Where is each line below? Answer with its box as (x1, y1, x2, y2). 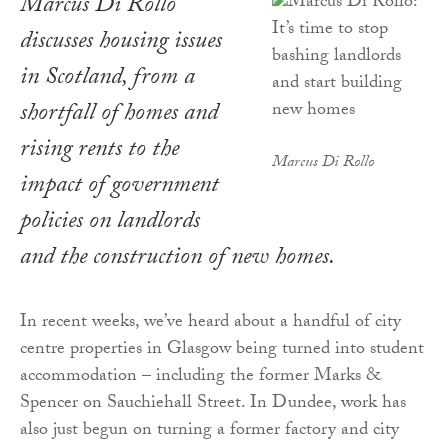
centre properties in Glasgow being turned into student (20, 335, 424, 367)
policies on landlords (20, 203, 200, 245)
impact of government (20, 167, 219, 209)
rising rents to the (20, 131, 179, 173)
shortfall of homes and (20, 95, 218, 137)
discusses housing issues (20, 23, 222, 65)
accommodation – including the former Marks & (20, 362, 381, 394)
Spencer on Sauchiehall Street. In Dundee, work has (20, 389, 406, 421)
